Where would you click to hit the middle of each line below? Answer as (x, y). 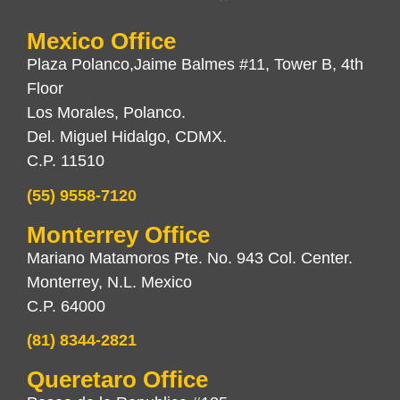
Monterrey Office (118, 234)
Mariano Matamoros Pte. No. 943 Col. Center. (190, 258)
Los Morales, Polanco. (106, 113)
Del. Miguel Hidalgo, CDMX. (127, 137)
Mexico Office (101, 42)
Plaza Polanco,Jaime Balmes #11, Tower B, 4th (195, 65)
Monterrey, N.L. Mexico (109, 282)
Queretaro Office (117, 379)
